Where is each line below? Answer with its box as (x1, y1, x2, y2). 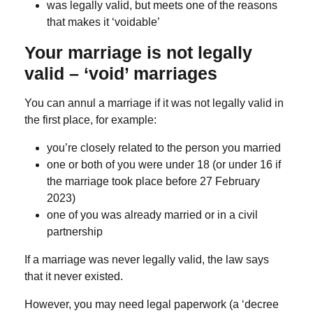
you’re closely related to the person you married (47, 142, 281, 154)
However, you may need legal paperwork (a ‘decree (24, 298, 279, 311)
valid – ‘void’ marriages (24, 64, 217, 84)
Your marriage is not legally (24, 43, 252, 63)
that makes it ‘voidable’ (47, 16, 160, 29)
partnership (47, 226, 103, 238)
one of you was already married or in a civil (47, 209, 258, 221)
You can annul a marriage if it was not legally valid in (24, 97, 284, 110)
